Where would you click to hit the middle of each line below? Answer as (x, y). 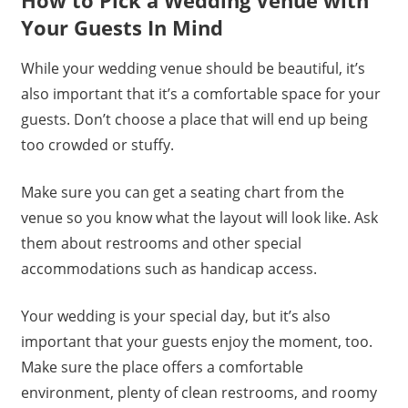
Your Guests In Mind (122, 27)
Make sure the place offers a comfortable (162, 367)
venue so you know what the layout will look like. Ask (199, 218)
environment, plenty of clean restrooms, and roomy (199, 393)
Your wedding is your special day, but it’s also (175, 316)
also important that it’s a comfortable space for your (200, 94)
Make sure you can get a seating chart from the (182, 193)
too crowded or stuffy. (97, 145)
